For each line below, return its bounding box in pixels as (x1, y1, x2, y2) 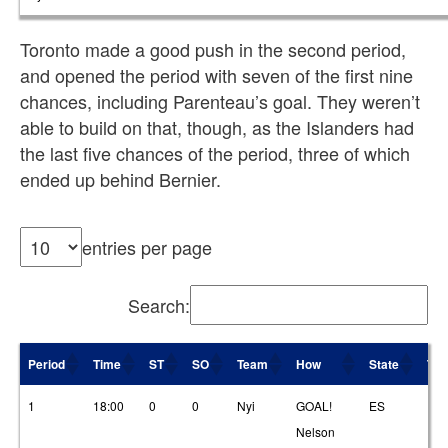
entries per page (82, 234, 212, 260)
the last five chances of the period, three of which (20, 140, 410, 166)
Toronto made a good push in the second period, (20, 36, 406, 62)
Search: (128, 292, 190, 318)
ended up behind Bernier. (20, 166, 221, 192)
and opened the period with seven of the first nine (20, 62, 413, 88)
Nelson (296, 423, 335, 440)
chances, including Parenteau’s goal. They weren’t (20, 88, 420, 114)
